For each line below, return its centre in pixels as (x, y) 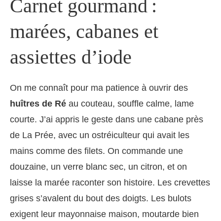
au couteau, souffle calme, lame (130, 104)
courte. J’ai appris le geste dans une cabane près (107, 120)
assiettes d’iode (71, 57)
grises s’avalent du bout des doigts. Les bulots (101, 199)
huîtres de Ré (38, 104)
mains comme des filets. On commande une (96, 151)
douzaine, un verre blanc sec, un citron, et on (98, 167)
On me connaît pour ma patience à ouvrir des (99, 88)
